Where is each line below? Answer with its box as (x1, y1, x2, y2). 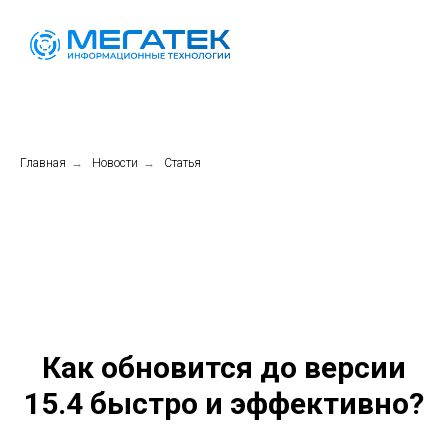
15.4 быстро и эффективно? (24, 386, 424, 422)
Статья (164, 156, 201, 171)
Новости (92, 156, 138, 171)
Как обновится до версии (42, 350, 406, 386)
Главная (20, 156, 66, 171)
